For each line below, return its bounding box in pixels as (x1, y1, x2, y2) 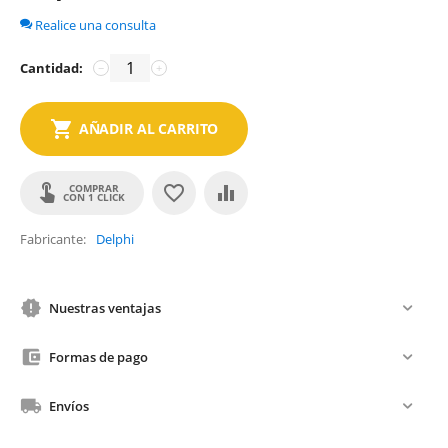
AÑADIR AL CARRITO (78, 119, 219, 138)
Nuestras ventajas (49, 298, 161, 317)
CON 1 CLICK (63, 190, 125, 204)
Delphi (96, 230, 134, 248)
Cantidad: (20, 59, 83, 77)
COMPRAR (69, 181, 119, 195)
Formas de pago (49, 347, 148, 366)
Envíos (49, 396, 89, 415)
